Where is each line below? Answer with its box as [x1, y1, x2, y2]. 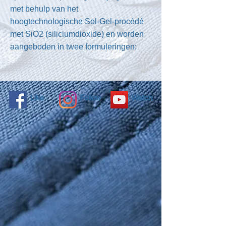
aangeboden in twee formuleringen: [10, 42, 137, 51]
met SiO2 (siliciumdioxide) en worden [10, 30, 144, 38]
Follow [80, 93, 101, 102]
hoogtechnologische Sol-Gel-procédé [10, 17, 144, 26]
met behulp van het [10, 5, 78, 13]
